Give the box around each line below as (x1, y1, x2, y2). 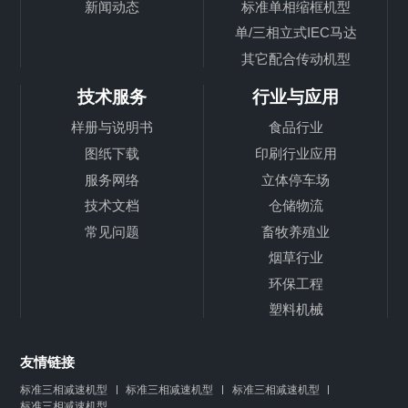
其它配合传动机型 (240, 50, 351, 66)
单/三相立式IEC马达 (234, 25, 357, 41)
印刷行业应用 (254, 145, 337, 161)
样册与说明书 (71, 119, 154, 136)
